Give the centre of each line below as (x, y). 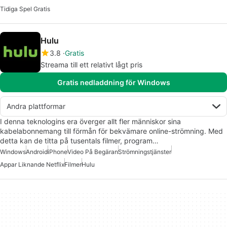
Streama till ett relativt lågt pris (91, 65)
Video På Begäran (93, 152)
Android (37, 152)
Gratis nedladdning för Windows (113, 82)
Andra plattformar (36, 106)
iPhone (58, 152)
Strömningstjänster (145, 152)
